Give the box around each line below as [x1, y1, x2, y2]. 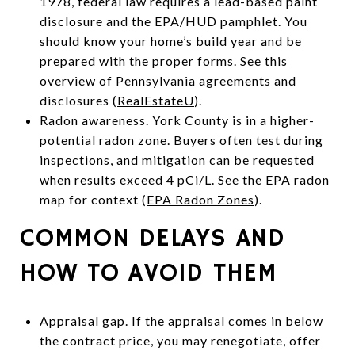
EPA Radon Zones [146, 191, 254, 207]
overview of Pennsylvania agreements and [39, 72, 296, 88]
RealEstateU [116, 92, 194, 108]
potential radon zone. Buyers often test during [39, 132, 323, 147]
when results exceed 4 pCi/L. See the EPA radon [39, 171, 330, 187]
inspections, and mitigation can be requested [39, 151, 315, 167]
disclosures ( [39, 92, 117, 108]
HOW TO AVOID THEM [20, 257, 277, 289]
